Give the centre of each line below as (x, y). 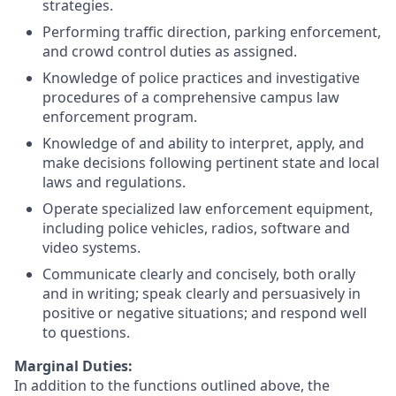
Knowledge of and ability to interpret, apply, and (203, 143)
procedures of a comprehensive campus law (191, 97)
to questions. (86, 332)
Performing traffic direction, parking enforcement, (212, 31)
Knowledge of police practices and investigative (201, 77)
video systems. (91, 247)
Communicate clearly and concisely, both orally (199, 274)
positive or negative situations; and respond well (205, 312)
